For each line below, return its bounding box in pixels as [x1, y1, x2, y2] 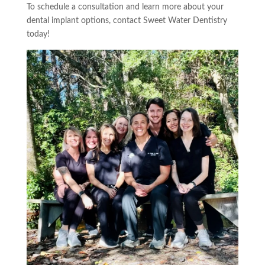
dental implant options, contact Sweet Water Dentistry [26, 17, 227, 25]
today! [26, 30, 50, 38]
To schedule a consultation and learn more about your [26, 3, 224, 11]
